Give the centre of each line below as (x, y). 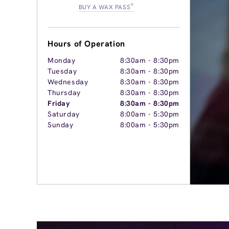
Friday (59, 103)
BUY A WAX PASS (105, 7)
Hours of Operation (86, 44)
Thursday (64, 93)
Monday (62, 60)
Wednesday (68, 82)
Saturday (64, 114)
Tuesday (62, 71)
